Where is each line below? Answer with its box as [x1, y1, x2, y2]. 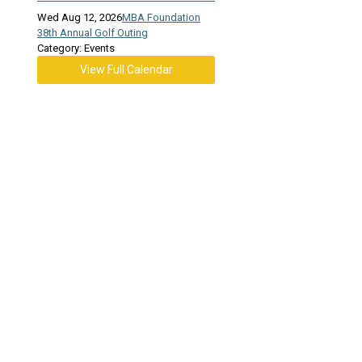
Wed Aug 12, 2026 [37, 11, 122, 23]
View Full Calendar [79, 63, 173, 76]
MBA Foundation [122, 11, 200, 23]
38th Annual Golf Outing [37, 27, 148, 39]
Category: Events [37, 42, 115, 54]
